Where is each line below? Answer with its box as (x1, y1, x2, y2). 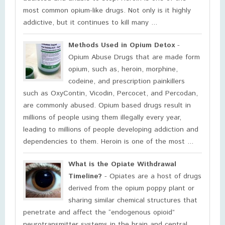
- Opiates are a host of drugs (102, 171, 201, 181)
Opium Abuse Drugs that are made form (68, 52, 200, 62)
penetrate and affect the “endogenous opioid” (23, 207, 175, 217)
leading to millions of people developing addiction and (23, 125, 198, 135)
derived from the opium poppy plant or (68, 183, 194, 193)
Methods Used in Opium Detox (68, 40, 175, 50)
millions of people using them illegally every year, (23, 113, 181, 123)
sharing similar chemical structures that (68, 195, 197, 205)
